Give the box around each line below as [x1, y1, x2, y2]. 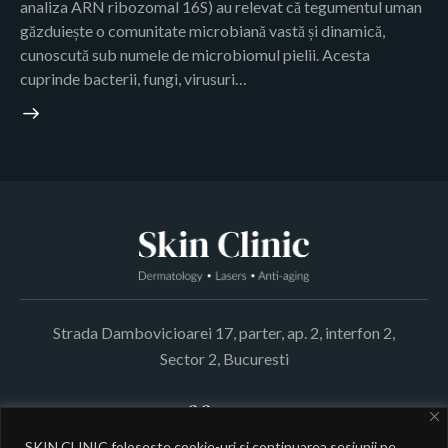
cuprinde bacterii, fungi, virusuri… [20, 69, 247, 89]
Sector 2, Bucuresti [159, 349, 289, 369]
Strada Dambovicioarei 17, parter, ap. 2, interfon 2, [53, 323, 395, 343]
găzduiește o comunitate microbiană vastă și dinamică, [20, 21, 385, 41]
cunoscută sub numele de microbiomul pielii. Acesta [20, 45, 370, 65]
